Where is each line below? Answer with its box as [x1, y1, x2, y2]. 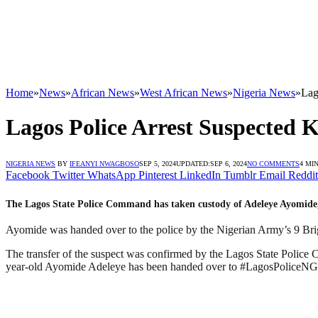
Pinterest [138, 168, 177, 181]
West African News [140, 87, 227, 99]
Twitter [53, 168, 84, 181]
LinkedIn [180, 168, 221, 181]
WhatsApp [87, 168, 136, 181]
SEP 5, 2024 [139, 159, 176, 168]
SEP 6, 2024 [210, 159, 247, 168]
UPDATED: [176, 159, 210, 168]
